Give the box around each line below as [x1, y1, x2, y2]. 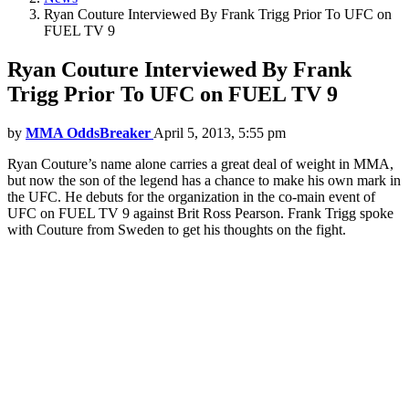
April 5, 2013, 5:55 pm [153, 125, 286, 142]
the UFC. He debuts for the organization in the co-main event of [7, 189, 375, 205]
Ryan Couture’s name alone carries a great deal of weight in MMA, [7, 156, 393, 173]
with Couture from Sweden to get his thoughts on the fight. [7, 222, 346, 238]
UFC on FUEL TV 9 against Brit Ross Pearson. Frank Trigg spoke [7, 205, 393, 222]
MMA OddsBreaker [26, 125, 151, 142]
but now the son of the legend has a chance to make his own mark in [7, 173, 401, 189]
